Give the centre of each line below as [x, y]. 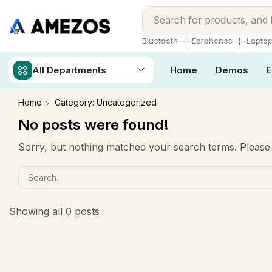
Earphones [212, 41]
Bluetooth [160, 41]
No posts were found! [93, 125]
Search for [177, 20]
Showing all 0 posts [54, 211]
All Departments [69, 70]
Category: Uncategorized [105, 102]
